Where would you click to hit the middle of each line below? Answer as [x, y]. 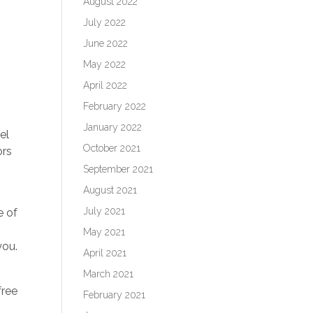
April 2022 [105, 85]
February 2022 [115, 106]
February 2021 [115, 294]
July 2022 [105, 22]
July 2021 [104, 211]
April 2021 [105, 253]
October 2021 [112, 148]
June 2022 [106, 43]
